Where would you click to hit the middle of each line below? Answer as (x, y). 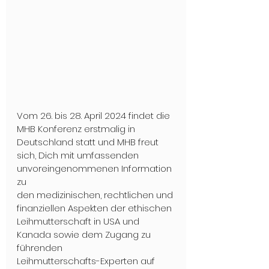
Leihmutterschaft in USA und (79, 221)
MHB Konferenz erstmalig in (77, 128)
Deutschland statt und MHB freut (89, 142)
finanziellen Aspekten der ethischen (94, 208)
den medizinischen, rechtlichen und (96, 195)
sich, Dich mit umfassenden (79, 155)
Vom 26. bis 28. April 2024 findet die (95, 115)
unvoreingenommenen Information (95, 168)
